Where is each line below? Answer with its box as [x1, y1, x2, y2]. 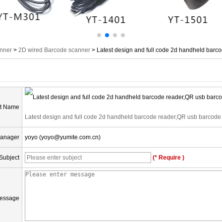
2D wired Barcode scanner [18, 47, 90, 54]
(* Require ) [151, 154, 184, 161]
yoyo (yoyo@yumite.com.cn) [25, 134, 101, 141]
